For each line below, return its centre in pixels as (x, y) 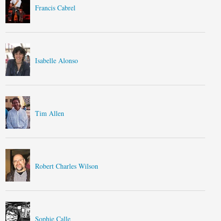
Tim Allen (50, 113)
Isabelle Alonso (57, 60)
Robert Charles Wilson (67, 166)
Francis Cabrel (55, 8)
